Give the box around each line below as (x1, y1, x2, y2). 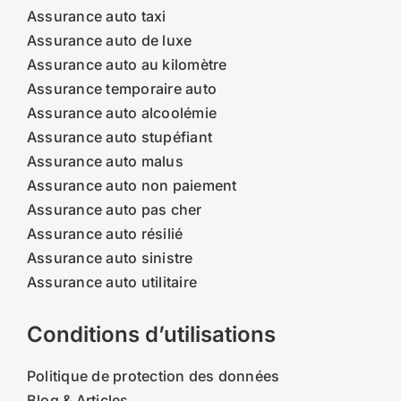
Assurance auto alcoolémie (26, 104, 217, 122)
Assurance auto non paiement (26, 176, 237, 194)
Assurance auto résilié (26, 225, 183, 243)
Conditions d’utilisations (26, 321, 276, 347)
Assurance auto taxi (26, 7, 166, 25)
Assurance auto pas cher (26, 200, 202, 218)
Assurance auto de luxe (26, 31, 192, 49)
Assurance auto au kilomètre (26, 55, 227, 73)
